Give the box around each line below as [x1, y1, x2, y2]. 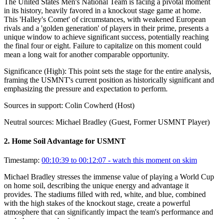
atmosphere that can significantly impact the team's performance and [4, 208, 213, 217]
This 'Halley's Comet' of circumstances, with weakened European [4, 15, 206, 23]
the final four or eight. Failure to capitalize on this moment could [4, 41, 201, 50]
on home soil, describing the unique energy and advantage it [4, 181, 189, 190]
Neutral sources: [4, 117, 54, 126]
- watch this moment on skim [106, 156, 197, 165]
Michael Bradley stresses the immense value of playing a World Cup [4, 173, 214, 181]
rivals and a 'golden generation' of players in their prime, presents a [4, 23, 209, 32]
